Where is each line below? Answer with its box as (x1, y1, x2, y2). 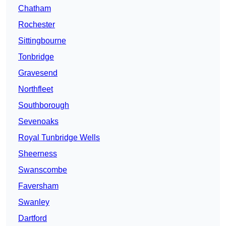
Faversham (18, 182, 59, 191)
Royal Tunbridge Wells (18, 133, 100, 142)
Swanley (18, 198, 49, 207)
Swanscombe (18, 165, 67, 175)
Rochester (18, 20, 55, 29)
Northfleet (18, 85, 53, 94)
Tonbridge (18, 52, 54, 62)
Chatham (18, 4, 51, 13)
